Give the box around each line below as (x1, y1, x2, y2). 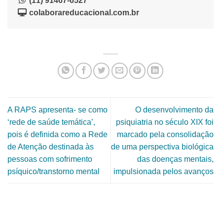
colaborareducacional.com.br (27, 8, 139, 17)
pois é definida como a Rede (7, 130, 108, 139)
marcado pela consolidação (117, 130, 214, 139)
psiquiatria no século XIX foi (116, 117, 214, 126)
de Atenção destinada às (7, 142, 94, 151)
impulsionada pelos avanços (113, 167, 214, 176)
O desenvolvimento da (135, 105, 214, 114)
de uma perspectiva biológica (111, 142, 214, 151)
